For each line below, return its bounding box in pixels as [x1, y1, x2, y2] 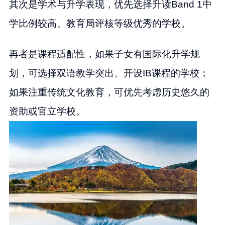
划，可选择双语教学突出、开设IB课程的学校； [9, 67, 209, 78]
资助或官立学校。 [9, 105, 85, 117]
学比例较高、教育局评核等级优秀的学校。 [9, 18, 190, 29]
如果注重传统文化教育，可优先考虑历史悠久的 [9, 86, 209, 97]
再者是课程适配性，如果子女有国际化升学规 [9, 48, 200, 59]
